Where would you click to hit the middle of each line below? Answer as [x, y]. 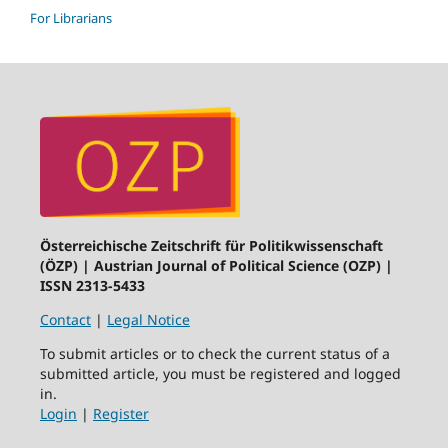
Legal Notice [148, 320]
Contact [65, 320]
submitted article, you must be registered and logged [220, 374]
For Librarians [71, 17]
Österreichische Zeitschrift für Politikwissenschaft [211, 246]
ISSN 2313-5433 [92, 286]
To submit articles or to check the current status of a [214, 354]
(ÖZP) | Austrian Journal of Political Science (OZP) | [216, 266]
